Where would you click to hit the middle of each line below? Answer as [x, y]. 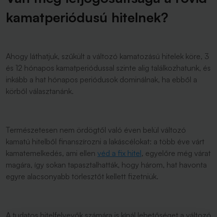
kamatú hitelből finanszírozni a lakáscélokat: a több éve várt [105, 141]
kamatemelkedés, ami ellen [52, 153]
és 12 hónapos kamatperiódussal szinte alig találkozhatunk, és [108, 68]
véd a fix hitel [119, 153]
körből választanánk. [40, 91]
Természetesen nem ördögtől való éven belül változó [96, 130]
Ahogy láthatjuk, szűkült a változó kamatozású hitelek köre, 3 [108, 56]
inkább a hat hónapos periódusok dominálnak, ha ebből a [101, 79]
